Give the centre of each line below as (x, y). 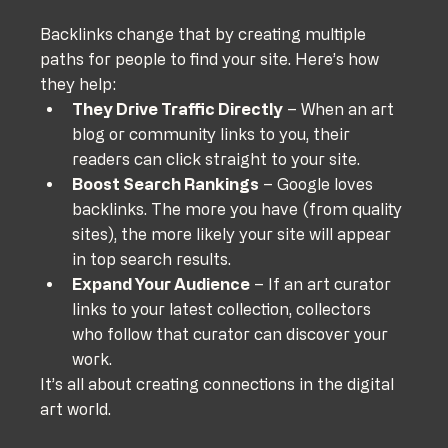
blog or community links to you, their (213, 133)
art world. (76, 408)
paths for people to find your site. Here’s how (212, 58)
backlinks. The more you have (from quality (239, 208)
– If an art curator (323, 283)
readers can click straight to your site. (216, 158)
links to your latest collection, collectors (224, 308)
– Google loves (318, 183)
